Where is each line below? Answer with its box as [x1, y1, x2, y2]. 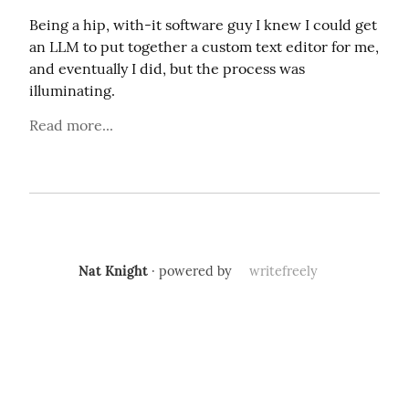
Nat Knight [79, 262, 149, 279]
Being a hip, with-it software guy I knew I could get [29, 16, 377, 34]
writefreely [248, 262, 318, 279]
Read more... [29, 116, 113, 134]
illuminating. [29, 81, 115, 100]
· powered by [148, 262, 236, 279]
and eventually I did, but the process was [29, 59, 305, 78]
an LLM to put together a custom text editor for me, [29, 37, 379, 56]
